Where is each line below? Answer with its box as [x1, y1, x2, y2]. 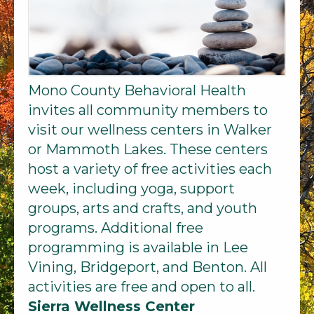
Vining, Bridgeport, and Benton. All [28, 258, 267, 275]
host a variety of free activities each [28, 160, 272, 177]
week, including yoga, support [28, 179, 235, 197]
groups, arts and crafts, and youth [28, 199, 257, 217]
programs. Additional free [28, 219, 203, 236]
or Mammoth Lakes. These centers [28, 140, 268, 158]
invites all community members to [28, 101, 268, 118]
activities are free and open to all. [28, 278, 255, 295]
